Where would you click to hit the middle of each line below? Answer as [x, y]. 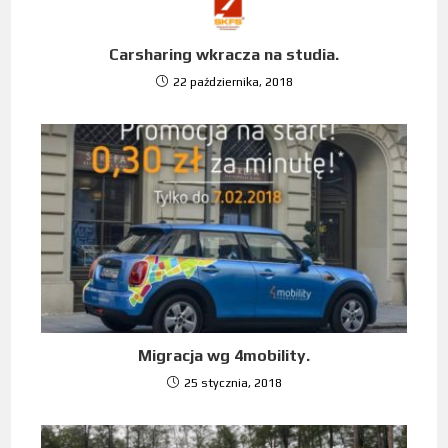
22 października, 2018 [232, 82]
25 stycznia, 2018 [232, 383]
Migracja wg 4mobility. [224, 356]
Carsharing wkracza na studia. [224, 55]
